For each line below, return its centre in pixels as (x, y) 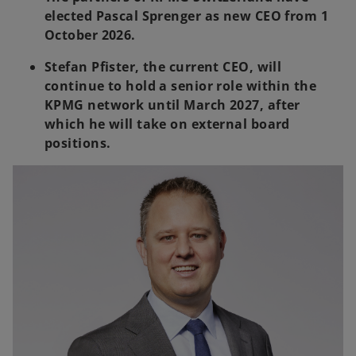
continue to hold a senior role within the (181, 85)
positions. (78, 143)
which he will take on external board (167, 124)
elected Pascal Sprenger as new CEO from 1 (187, 15)
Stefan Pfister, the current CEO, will (163, 66)
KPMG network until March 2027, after (172, 104)
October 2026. (90, 35)
